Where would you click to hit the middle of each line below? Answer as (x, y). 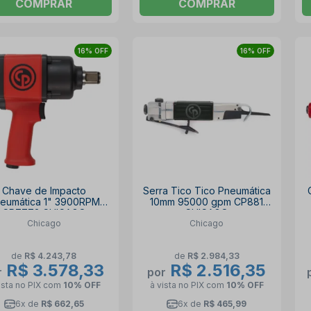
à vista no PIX (178, 285)
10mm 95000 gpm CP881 (207, 202)
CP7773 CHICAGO (44, 213)
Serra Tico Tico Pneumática (207, 191)
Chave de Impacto (44, 191)
